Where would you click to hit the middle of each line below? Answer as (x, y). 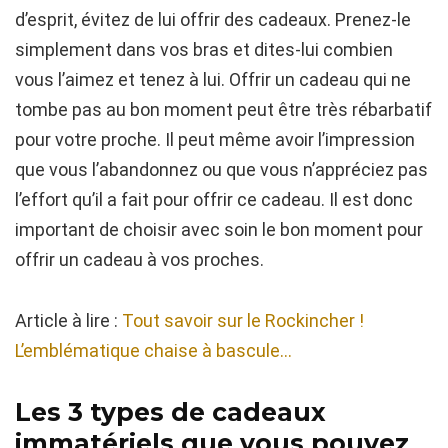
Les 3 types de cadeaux (170, 412)
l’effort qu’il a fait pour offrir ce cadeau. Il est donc (214, 200)
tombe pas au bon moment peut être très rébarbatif (223, 110)
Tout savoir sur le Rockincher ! (243, 321)
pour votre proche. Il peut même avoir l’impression (215, 140)
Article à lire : (68, 321)
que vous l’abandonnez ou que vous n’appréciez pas (221, 170)
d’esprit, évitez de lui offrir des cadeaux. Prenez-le (213, 20)
